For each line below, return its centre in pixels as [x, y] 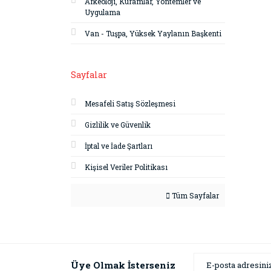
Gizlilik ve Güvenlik [118, 125]
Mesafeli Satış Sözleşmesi [130, 103]
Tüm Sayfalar [194, 195]
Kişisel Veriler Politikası [126, 167]
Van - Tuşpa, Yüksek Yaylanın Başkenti [153, 33]
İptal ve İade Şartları [119, 146]
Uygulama [103, 12]
